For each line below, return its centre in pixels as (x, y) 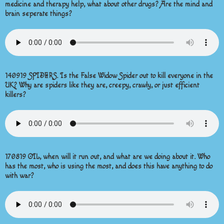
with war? (19, 176)
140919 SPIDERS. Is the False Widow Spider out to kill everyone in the (109, 76)
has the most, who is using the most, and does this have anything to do (109, 166)
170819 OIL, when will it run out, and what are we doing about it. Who (107, 157)
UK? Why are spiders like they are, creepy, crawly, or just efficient (102, 85)
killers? (15, 95)
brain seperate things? (38, 14)
